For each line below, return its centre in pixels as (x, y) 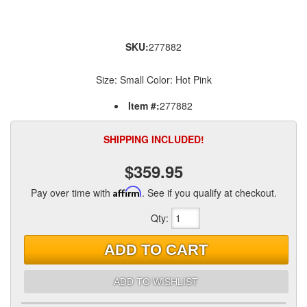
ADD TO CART (156, 249)
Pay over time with (72, 193)
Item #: (144, 106)
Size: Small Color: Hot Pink (153, 79)
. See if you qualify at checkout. (209, 193)
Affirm (127, 192)
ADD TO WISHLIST (156, 281)
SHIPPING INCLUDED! (153, 139)
